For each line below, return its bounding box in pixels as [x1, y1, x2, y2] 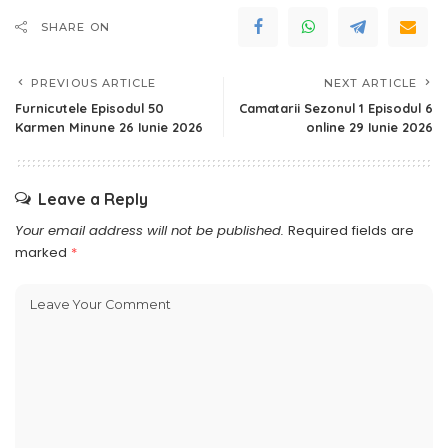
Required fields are [288, 220, 414, 240]
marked [15, 242, 71, 262]
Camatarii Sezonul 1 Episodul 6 [239, 99, 433, 116]
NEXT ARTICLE [323, 75, 417, 90]
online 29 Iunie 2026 [306, 118, 433, 135]
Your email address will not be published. [15, 220, 284, 240]
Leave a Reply [38, 188, 148, 209]
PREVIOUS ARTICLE [31, 75, 157, 90]
